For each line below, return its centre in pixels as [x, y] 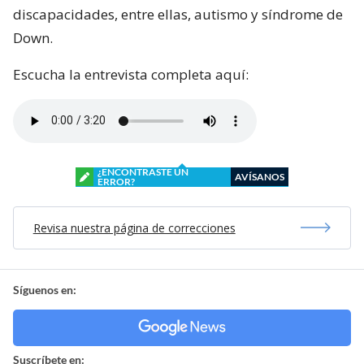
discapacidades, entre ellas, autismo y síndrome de [178, 14]
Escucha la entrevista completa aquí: [131, 74]
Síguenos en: [45, 289]
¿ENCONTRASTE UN [143, 171]
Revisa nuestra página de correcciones [134, 227]
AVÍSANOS [260, 176]
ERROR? [116, 181]
